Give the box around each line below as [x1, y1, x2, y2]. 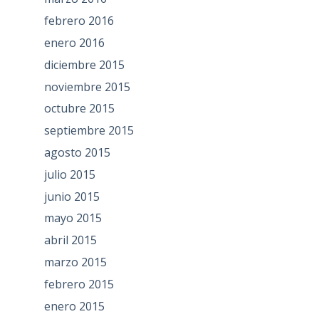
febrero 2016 [43, 13, 114, 29]
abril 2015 [43, 232, 97, 249]
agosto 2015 [43, 145, 110, 161]
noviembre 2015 [43, 78, 130, 95]
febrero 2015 [43, 276, 114, 292]
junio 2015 [43, 188, 100, 204]
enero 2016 [43, 35, 105, 51]
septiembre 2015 [43, 122, 134, 139]
